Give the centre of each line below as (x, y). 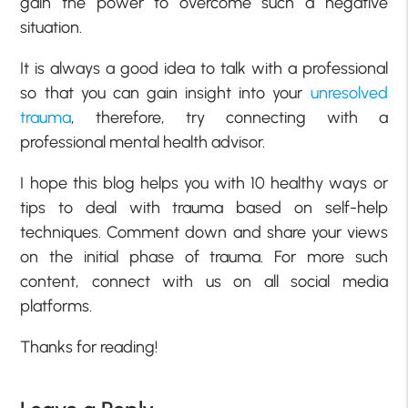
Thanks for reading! (89, 347)
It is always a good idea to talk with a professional (204, 69)
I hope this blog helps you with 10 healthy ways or (204, 184)
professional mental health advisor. (143, 143)
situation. (51, 28)
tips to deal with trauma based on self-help (204, 208)
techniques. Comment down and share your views (204, 233)
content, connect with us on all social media (204, 282)
